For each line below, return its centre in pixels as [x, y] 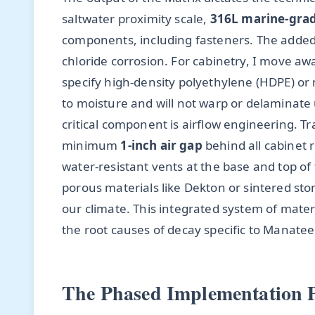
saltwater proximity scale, [136, 19]
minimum [91, 146]
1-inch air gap [161, 146]
